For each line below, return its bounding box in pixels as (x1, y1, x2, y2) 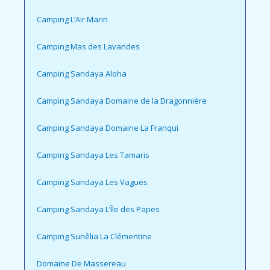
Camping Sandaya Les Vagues (37, 177, 148, 188)
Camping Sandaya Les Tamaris (37, 149, 149, 161)
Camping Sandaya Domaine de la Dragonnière (37, 95, 207, 107)
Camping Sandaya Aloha (37, 68, 127, 80)
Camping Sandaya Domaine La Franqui (37, 122, 178, 134)
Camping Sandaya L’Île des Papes (37, 204, 160, 215)
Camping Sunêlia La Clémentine (37, 231, 152, 242)
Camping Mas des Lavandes (37, 41, 140, 52)
